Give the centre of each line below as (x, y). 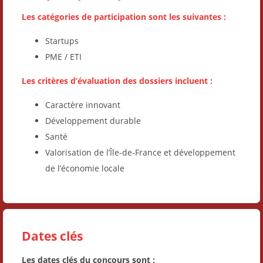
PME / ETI (63, 56)
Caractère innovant (83, 104)
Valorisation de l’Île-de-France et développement (140, 152)
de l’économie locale (85, 168)
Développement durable (93, 120)
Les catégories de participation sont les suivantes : (124, 16)
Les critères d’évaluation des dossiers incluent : (117, 80)
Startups (62, 41)
